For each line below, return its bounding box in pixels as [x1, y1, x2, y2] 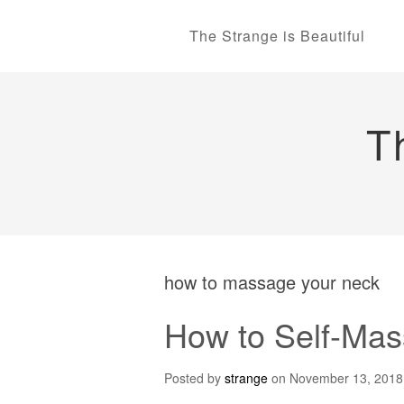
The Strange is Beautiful [189, 25, 365, 46]
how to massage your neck [164, 269, 380, 295]
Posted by [164, 369, 225, 387]
